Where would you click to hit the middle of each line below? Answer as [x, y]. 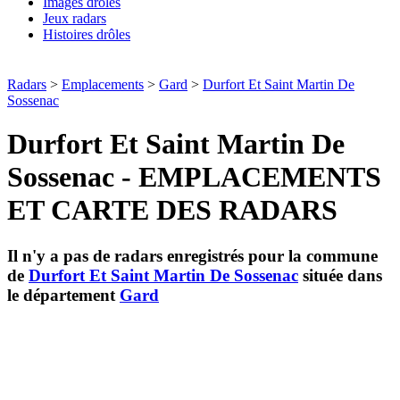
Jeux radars [75, 18]
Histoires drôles [87, 34]
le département [63, 295]
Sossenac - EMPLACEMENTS [194, 177]
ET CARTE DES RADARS [172, 210]
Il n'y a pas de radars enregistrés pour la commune [192, 255]
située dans [340, 275]
